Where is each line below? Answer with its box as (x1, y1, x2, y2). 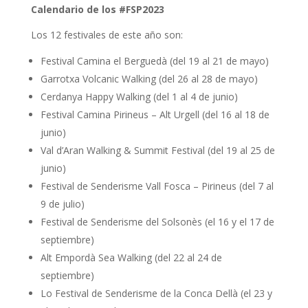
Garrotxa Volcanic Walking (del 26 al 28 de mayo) (40, 72, 258, 85)
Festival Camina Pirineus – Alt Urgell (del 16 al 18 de (40, 108, 269, 121)
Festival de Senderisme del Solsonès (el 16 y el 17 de (40, 215, 274, 228)
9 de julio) (40, 197, 85, 210)
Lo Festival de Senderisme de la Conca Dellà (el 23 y (40, 287, 272, 300)
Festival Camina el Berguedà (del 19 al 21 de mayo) (40, 54, 269, 67)
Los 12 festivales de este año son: (30, 28, 183, 41)
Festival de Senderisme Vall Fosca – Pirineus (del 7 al (40, 179, 274, 192)
